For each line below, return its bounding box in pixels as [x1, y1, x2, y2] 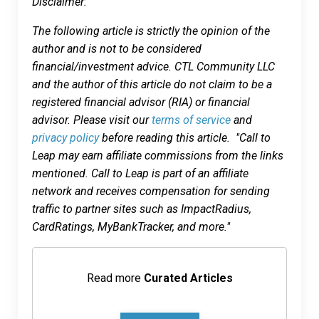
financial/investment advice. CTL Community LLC [32, 59, 275, 73]
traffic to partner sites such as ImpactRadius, [32, 202, 251, 216]
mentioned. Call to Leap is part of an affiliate [32, 166, 249, 180]
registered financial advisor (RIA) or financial [32, 95, 250, 109]
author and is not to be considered [32, 41, 202, 56]
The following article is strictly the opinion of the [32, 23, 270, 38]
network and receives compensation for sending [32, 184, 270, 198]
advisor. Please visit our [32, 113, 152, 127]
